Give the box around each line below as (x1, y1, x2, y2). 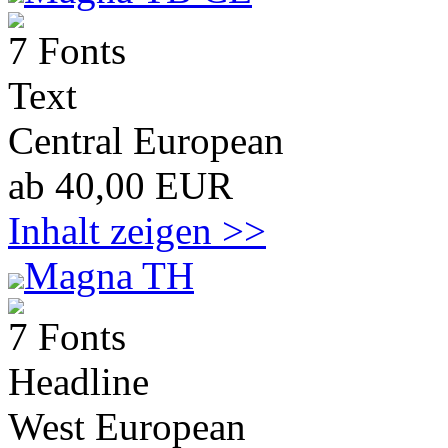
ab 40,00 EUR (8, 164, 233, 207)
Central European (8, 119, 284, 162)
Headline (8, 360, 149, 403)
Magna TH (24, 254, 194, 297)
